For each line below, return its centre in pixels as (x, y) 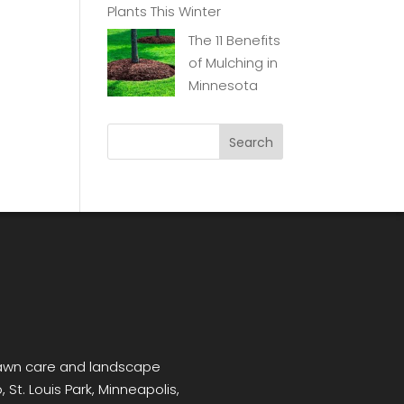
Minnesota (224, 86)
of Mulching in (234, 63)
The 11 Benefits (235, 41)
